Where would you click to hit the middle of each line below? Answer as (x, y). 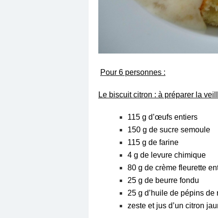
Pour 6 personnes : (133, 72)
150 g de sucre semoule (169, 129)
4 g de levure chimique (167, 155)
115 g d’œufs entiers (163, 117)
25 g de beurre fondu (163, 180)
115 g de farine (153, 142)
